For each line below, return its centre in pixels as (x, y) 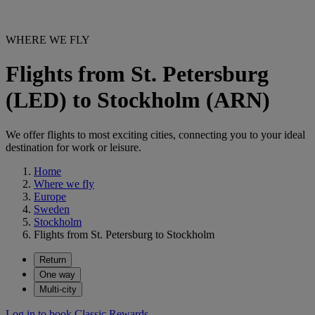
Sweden (52, 209)
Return (53, 259)
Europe (50, 196)
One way (57, 274)
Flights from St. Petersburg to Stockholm (124, 234)
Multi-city (58, 289)
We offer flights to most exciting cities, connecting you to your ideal (155, 134)
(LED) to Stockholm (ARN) (138, 100)
